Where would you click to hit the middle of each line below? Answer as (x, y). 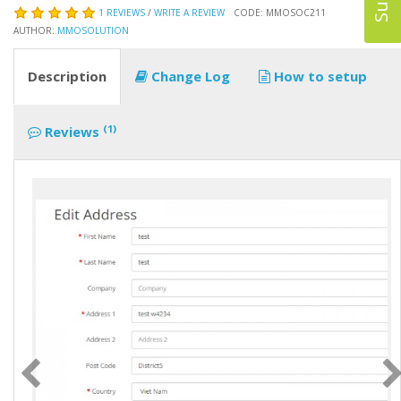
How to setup (319, 77)
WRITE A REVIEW (189, 13)
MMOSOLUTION (93, 31)
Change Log (189, 77)
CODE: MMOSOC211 (280, 13)
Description (67, 77)
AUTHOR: (35, 31)
